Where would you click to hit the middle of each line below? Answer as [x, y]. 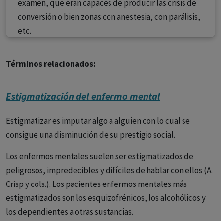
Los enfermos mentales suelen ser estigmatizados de [100, 156]
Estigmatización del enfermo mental [83, 96]
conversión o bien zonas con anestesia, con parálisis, [109, 17]
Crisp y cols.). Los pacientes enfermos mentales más [96, 184]
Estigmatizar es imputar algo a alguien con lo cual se [98, 121]
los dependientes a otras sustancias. [70, 212]
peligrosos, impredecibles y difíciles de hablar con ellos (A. [109, 170]
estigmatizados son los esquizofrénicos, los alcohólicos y [106, 198]
